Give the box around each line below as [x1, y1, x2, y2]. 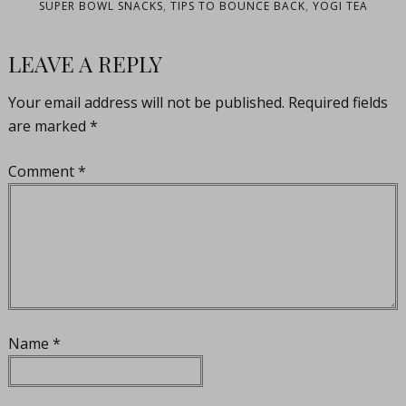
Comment [7, 161, 78, 182]
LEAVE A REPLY [7, 49, 162, 79]
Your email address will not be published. [7, 92, 285, 113]
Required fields [287, 92, 388, 113]
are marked [7, 116, 90, 137]
